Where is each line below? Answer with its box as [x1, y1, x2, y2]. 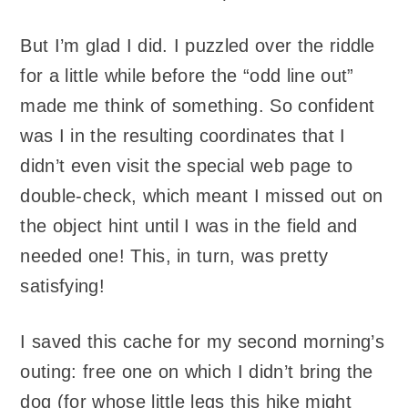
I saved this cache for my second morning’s [20, 331, 384, 352]
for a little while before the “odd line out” [20, 66, 354, 87]
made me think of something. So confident [20, 96, 375, 117]
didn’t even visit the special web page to [20, 156, 353, 177]
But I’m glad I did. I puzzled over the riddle [20, 36, 375, 56]
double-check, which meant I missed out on [20, 186, 383, 207]
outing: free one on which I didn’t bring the [20, 361, 373, 382]
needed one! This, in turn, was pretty [20, 246, 329, 267]
